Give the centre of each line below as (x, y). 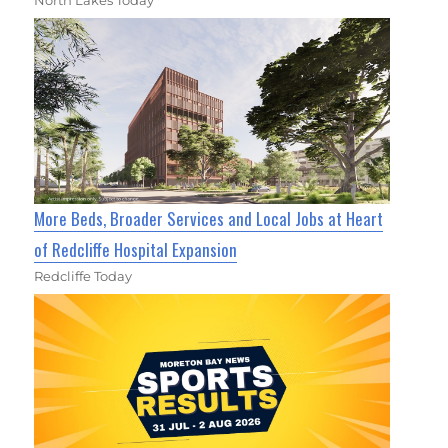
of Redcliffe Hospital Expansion (136, 250)
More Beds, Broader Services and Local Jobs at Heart (209, 219)
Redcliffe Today (83, 276)
